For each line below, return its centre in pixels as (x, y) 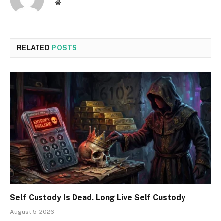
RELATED (34, 48)
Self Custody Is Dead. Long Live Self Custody (98, 198)
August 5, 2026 (32, 212)
